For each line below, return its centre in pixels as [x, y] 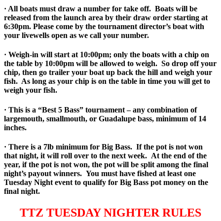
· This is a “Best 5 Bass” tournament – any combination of [100, 110]
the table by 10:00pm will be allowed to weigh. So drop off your [110, 64]
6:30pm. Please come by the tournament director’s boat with [104, 27]
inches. [15, 127]
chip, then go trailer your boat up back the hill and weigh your [108, 73]
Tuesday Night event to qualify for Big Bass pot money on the [106, 183]
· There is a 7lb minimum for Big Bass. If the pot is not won [103, 147]
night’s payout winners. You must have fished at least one [100, 174]
